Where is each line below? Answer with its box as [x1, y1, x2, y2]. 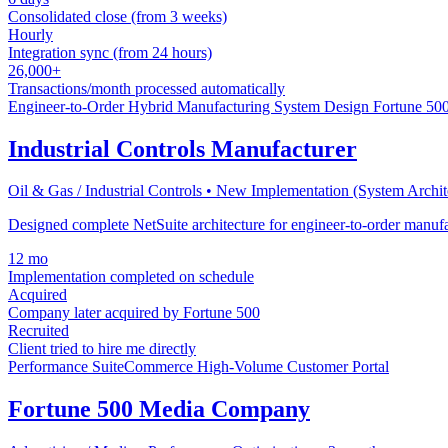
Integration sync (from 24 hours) [8, 43, 212, 61]
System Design [274, 97, 373, 115]
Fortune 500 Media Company [8, 396, 310, 423]
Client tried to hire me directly [8, 340, 196, 358]
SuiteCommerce [92, 358, 197, 376]
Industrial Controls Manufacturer [8, 135, 357, 162]
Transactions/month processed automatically [8, 79, 285, 97]
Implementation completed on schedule [8, 268, 254, 286]
